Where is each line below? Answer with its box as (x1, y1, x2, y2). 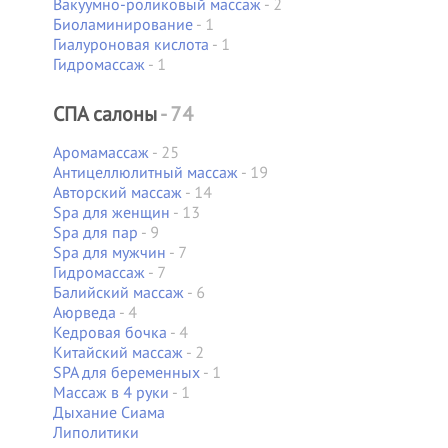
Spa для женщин (52, 202, 170, 222)
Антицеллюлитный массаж (52, 162, 238, 182)
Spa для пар (52, 222, 138, 242)
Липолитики (52, 422, 139, 442)
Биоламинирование (52, 14, 193, 34)
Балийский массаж (52, 282, 184, 302)
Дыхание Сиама (52, 402, 165, 422)
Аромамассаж (52, 142, 149, 162)
